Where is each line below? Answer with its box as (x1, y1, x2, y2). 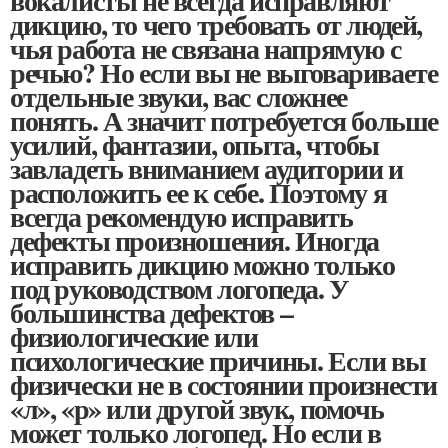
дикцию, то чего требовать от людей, (10, 4, 423, 46)
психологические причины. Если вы (10, 340, 426, 382)
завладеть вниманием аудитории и (10, 148, 403, 190)
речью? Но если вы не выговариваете (10, 52, 438, 94)
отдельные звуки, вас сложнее (10, 76, 347, 118)
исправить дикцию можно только (10, 244, 395, 286)
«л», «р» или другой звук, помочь (10, 388, 384, 430)
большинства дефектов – (10, 292, 293, 334)
